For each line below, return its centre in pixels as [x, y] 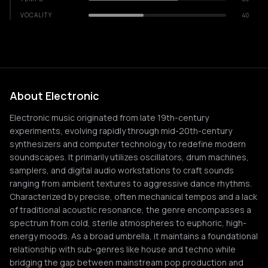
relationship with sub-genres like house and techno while [123, 249]
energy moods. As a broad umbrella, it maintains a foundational [134, 236]
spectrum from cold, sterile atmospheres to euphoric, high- [128, 223]
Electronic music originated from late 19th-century [109, 118]
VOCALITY [36, 15]
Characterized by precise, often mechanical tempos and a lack [133, 197]
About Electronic [54, 96]
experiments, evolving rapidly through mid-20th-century [121, 131]
